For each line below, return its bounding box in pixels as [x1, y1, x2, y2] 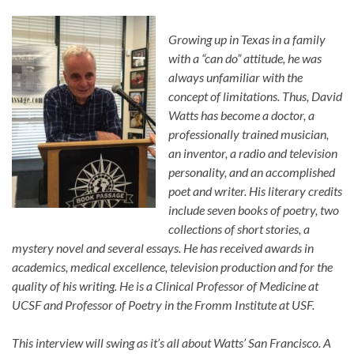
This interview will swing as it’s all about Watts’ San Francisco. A [12, 335, 331, 351]
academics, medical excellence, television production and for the [12, 259, 333, 275]
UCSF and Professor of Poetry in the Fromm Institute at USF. [12, 297, 314, 313]
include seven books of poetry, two [168, 202, 339, 218]
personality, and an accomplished [168, 164, 335, 180]
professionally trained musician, [168, 126, 329, 142]
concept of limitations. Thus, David [168, 88, 342, 104]
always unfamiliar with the [168, 70, 303, 85]
